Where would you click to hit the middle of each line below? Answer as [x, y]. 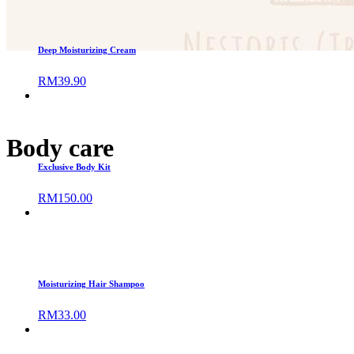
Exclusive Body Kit [74, 166]
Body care [60, 148]
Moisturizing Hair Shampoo [91, 283]
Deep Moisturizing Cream [87, 49]
